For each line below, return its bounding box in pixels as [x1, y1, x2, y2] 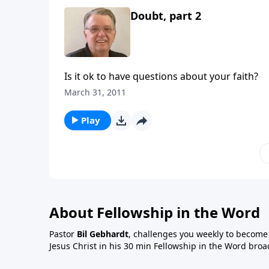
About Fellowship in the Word [49, 202, 260, 222]
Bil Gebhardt [77, 228, 128, 240]
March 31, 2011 [64, 86, 126, 98]
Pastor [49, 228, 77, 240]
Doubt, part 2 [130, 8, 201, 23]
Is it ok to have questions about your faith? [64, 69, 258, 83]
